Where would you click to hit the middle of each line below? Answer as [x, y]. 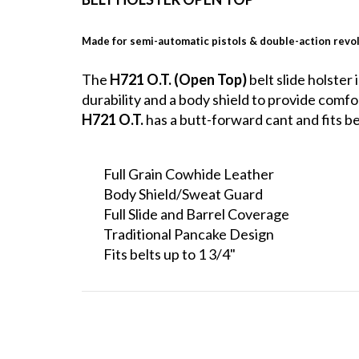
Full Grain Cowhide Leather [189, 174]
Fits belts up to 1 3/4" [169, 254]
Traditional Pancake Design [189, 234]
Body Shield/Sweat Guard [183, 194]
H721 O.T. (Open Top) [179, 80]
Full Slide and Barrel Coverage [196, 214]
